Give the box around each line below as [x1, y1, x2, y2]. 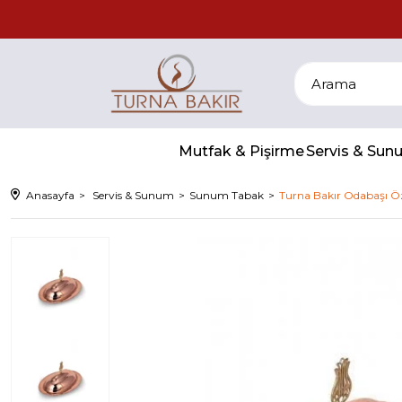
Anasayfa [26, 188, 74, 202]
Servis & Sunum [92, 188, 174, 202]
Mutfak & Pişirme [179, 142, 304, 160]
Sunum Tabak [189, 188, 264, 202]
